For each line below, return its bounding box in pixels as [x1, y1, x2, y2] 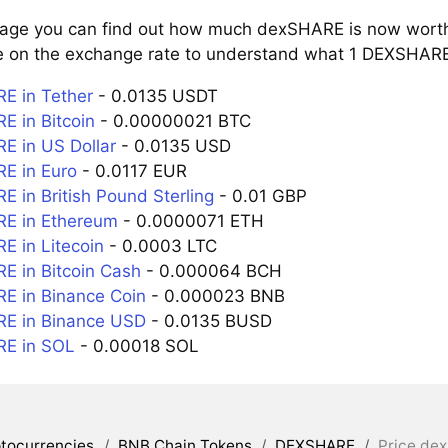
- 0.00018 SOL [74, 335, 199, 356]
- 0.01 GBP [213, 185, 307, 206]
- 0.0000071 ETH [117, 210, 264, 231]
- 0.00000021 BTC [94, 110, 251, 131]
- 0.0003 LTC [103, 235, 217, 256]
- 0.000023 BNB [145, 285, 285, 306]
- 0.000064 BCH [140, 260, 282, 281]
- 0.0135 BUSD [145, 310, 272, 331]
